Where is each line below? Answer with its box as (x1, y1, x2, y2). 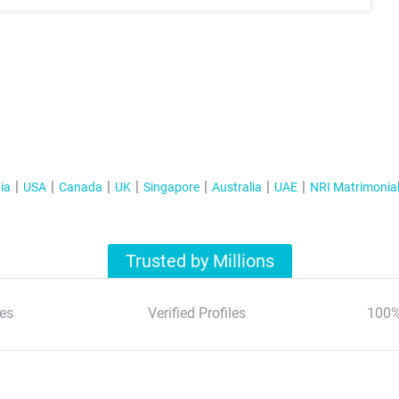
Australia (211, 180, 262, 194)
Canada (58, 180, 102, 194)
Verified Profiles (147, 305, 246, 322)
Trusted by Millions (126, 250, 274, 273)
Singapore (142, 180, 199, 194)
